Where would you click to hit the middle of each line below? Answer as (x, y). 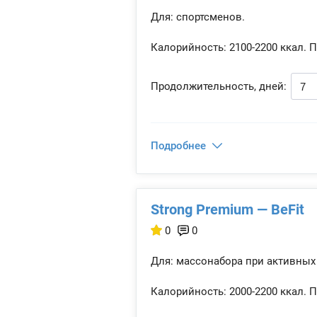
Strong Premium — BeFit (227, 209)
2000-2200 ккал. (266, 292)
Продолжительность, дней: (219, 86)
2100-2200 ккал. (266, 47)
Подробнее (178, 146)
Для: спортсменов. (198, 17)
